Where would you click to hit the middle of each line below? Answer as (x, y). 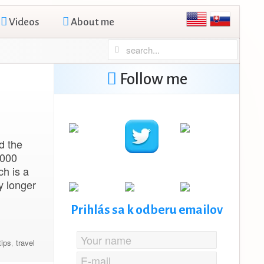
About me (92, 22)
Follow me (152, 79)
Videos (23, 22)
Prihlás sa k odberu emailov (147, 210)
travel (25, 243)
